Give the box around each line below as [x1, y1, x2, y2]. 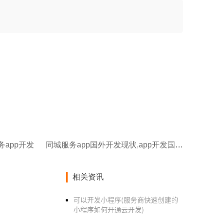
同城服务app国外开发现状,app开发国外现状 [175, 141, 183, 149]
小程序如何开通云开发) [73, 204, 144, 214]
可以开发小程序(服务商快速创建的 [73, 195, 178, 204]
